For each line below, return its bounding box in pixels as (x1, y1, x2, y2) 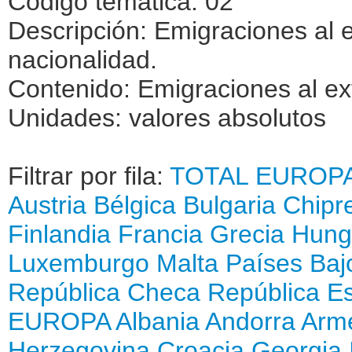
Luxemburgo (8, 248, 149, 277)
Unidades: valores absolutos (8, 103, 326, 132)
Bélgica (93, 190, 176, 219)
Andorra (205, 306, 295, 335)
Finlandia (8, 219, 111, 248)
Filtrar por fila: (8, 161, 170, 190)
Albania (115, 306, 200, 335)
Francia (118, 219, 203, 248)
